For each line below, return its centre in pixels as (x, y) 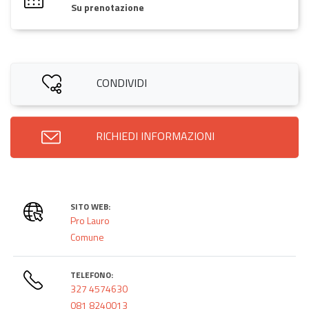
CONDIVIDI (121, 82)
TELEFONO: (92, 275)
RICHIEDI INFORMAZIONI (155, 136)
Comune (88, 237)
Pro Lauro (90, 220)
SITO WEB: (91, 206)
